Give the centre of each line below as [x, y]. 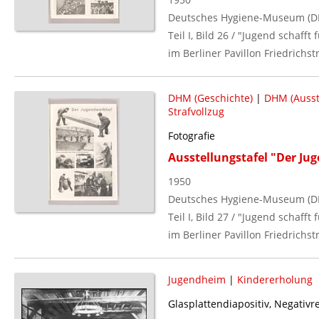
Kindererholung [274, 279]
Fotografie [191, 135]
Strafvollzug [196, 111]
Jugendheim [197, 279]
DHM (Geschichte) [210, 98]
